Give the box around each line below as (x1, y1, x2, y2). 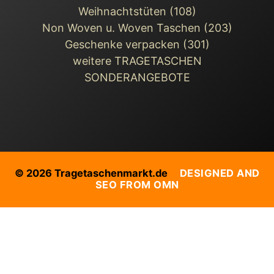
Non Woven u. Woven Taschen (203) (42, 21, 232, 34)
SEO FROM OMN (95, 179, 179, 191)
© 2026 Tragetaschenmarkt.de (14, 167, 180, 180)
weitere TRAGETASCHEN (72, 54, 202, 67)
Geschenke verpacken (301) (64, 37, 210, 51)
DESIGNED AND (179, 167, 260, 180)
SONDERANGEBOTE (84, 70, 190, 84)
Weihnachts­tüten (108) (78, 4, 196, 18)
